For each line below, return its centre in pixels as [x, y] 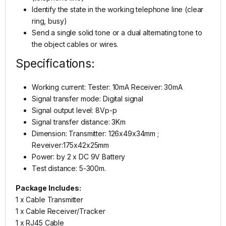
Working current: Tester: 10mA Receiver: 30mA [107, 87]
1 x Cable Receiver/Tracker [61, 211]
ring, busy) [49, 21]
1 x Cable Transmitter [50, 200]
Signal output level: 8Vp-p [74, 110]
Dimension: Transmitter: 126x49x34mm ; [95, 134]
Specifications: [55, 64]
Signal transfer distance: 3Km [79, 122]
